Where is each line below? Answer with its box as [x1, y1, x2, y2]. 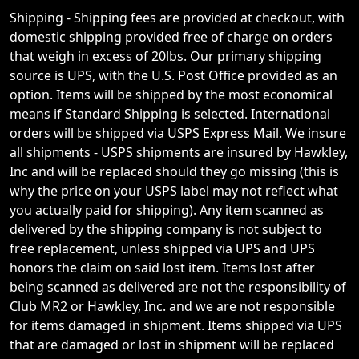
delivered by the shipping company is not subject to [10, 220, 322, 238]
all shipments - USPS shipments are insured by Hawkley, [10, 143, 348, 161]
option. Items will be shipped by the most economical [10, 86, 333, 103]
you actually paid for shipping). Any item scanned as [10, 201, 324, 219]
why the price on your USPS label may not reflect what [10, 182, 338, 200]
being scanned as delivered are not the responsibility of [10, 278, 346, 296]
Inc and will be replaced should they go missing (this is [10, 163, 339, 180]
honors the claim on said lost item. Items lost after [10, 259, 315, 276]
